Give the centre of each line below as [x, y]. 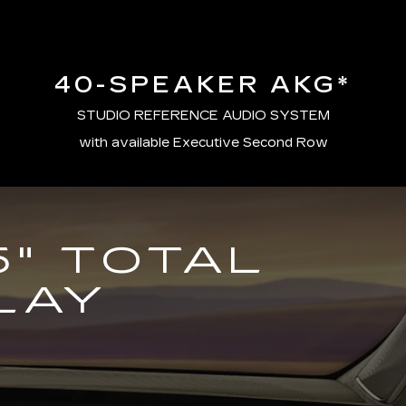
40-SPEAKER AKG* [203, 84]
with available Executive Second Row [203, 142]
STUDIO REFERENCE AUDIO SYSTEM [203, 115]
